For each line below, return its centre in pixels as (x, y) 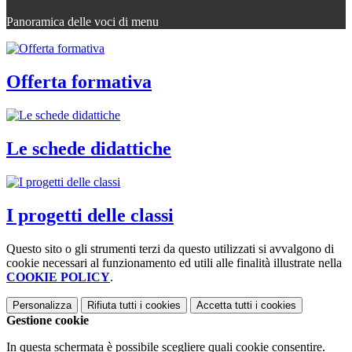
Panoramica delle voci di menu (82, 22)
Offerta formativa (79, 82)
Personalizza (42, 305)
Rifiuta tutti (112, 305)
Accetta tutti (224, 305)
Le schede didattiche (89, 148)
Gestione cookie (48, 320)
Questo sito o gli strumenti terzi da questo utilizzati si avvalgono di (170, 248)
